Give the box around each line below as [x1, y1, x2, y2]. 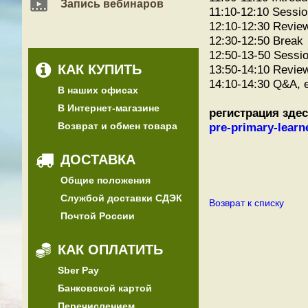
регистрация [209, 106, 279, 120]
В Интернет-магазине [58, 102, 159, 113]
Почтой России [60, 210, 135, 221]
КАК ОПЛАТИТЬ [58, 242, 163, 257]
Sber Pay [58, 265, 99, 276]
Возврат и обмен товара [58, 120, 177, 131]
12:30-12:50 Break [209, 34, 303, 47]
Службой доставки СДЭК [60, 192, 182, 203]
